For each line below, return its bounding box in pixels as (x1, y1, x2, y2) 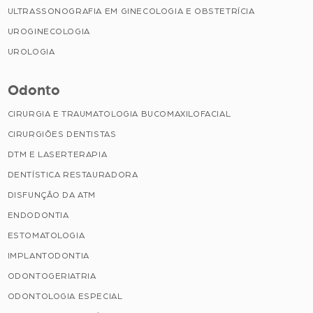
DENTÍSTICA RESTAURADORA (7, 170, 138, 179)
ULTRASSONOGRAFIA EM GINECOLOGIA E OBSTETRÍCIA (7, 7, 255, 16)
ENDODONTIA (7, 210, 69, 219)
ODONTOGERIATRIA (7, 271, 96, 280)
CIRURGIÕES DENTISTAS (7, 129, 117, 138)
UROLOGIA (7, 48, 55, 57)
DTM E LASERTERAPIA (7, 150, 108, 159)
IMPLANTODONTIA (7, 251, 89, 260)
